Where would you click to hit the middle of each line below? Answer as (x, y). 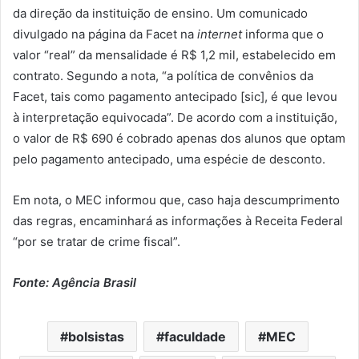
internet (220, 34)
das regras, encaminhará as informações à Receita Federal (178, 220)
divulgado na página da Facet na (105, 34)
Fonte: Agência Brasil (75, 282)
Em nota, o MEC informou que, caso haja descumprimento (176, 200)
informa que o (283, 34)
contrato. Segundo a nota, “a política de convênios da (163, 75)
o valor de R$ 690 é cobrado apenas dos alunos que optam (179, 138)
